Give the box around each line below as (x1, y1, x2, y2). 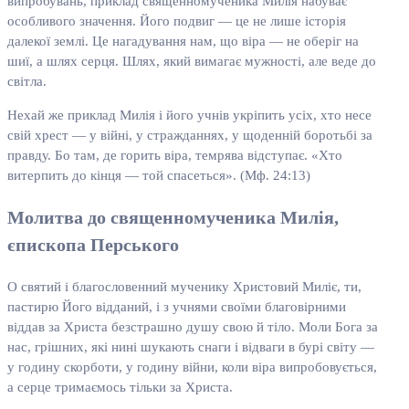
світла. (7, 74, 47, 89)
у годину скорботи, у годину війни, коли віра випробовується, (7, 360, 377, 375)
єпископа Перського (7, 235, 179, 256)
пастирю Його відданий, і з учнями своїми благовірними (7, 299, 346, 315)
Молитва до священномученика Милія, (7, 207, 339, 228)
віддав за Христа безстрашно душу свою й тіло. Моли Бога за (7, 320, 378, 335)
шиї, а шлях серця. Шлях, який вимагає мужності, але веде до (7, 54, 376, 69)
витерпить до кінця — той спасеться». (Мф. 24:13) (7, 168, 310, 184)
